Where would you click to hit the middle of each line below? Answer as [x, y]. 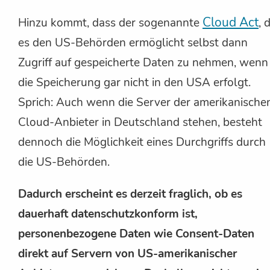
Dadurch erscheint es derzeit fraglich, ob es [130, 194]
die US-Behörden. [64, 162]
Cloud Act [231, 22]
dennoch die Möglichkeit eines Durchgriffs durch [142, 142]
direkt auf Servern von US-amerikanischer [127, 253]
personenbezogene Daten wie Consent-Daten [136, 234]
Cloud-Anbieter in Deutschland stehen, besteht [140, 122]
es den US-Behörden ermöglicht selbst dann [133, 42]
